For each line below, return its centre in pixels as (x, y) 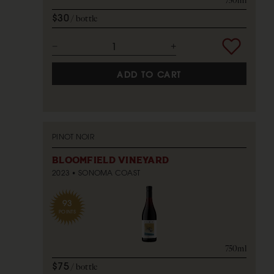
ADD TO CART (149, 75)
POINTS (67, 211)
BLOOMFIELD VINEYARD (111, 160)
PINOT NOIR (73, 136)
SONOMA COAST (109, 172)
